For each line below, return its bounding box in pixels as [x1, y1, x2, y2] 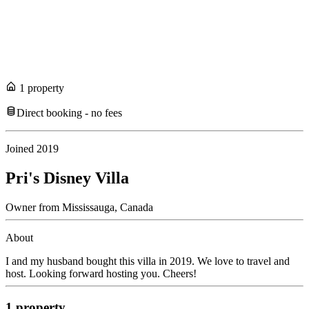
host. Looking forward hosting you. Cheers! [6, 268, 197, 280]
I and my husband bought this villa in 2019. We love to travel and [6, 255, 290, 268]
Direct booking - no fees [17, 107, 122, 119]
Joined [6, 143, 37, 155]
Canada [117, 201, 153, 214]
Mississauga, [59, 201, 117, 214]
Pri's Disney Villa [6, 169, 129, 188]
